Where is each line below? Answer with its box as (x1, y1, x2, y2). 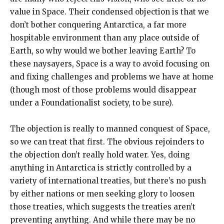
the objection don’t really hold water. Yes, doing (10, 149, 190, 159)
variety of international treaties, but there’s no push (10, 175, 206, 185)
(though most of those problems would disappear (10, 84, 196, 94)
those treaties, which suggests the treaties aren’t (10, 201, 195, 211)
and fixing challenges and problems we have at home (10, 71, 213, 81)
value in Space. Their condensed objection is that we (10, 6, 209, 16)
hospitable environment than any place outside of (10, 32, 199, 42)
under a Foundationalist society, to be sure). (10, 97, 173, 107)
